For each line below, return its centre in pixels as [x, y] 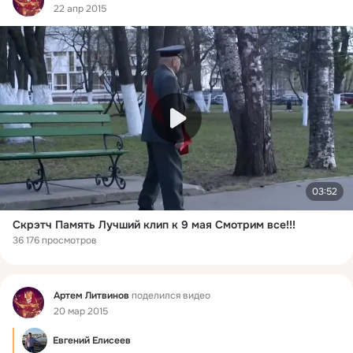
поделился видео [170, 295]
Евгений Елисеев [92, 341]
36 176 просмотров [55, 241]
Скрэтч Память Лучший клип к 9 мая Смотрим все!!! [154, 225]
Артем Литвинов [91, 295]
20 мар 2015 [81, 311]
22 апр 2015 [80, 9]
